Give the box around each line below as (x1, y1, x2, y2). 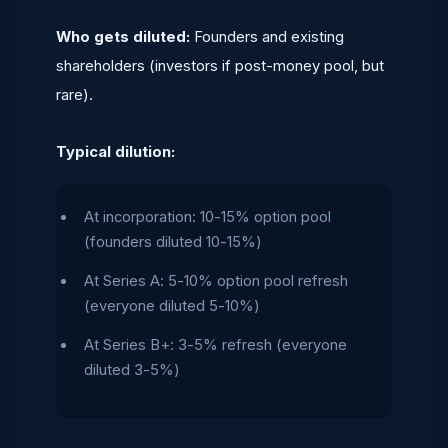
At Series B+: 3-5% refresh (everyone (84, 336, 347, 354)
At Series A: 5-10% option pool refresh (84, 272, 348, 290)
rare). (56, 85, 93, 104)
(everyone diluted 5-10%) (84, 297, 260, 315)
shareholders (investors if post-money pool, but (56, 56, 384, 75)
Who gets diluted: (56, 27, 190, 46)
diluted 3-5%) (84, 361, 180, 379)
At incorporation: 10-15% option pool (84, 208, 331, 226)
